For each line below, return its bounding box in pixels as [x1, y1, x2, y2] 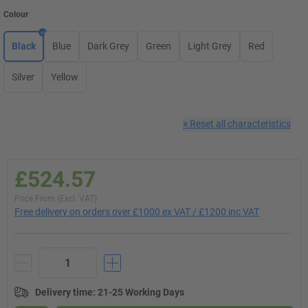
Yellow [51, 71, 78, 82]
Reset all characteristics [190, 118, 291, 129]
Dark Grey [87, 41, 129, 52]
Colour [3, 10, 28, 19]
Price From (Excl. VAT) [14, 194, 97, 203]
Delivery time [35, 287, 93, 298]
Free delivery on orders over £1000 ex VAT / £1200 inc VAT [14, 206, 259, 217]
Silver [12, 71, 34, 82]
